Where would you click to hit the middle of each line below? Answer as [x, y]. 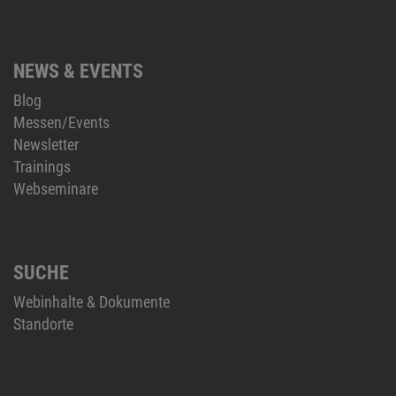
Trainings [42, 167]
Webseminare [56, 189]
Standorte [43, 324]
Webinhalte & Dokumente [91, 302]
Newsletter [46, 145]
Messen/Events [61, 123]
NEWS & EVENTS [78, 72]
